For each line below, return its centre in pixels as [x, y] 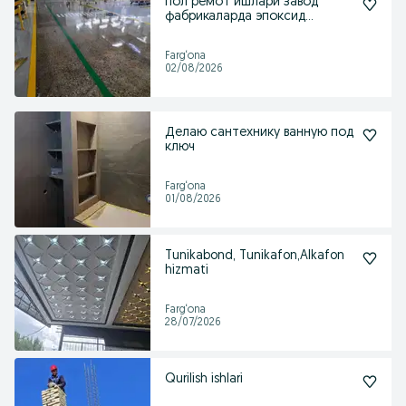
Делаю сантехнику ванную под [259, 133]
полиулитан [201, 31]
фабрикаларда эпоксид [210, 17]
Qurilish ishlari [204, 379]
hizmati [187, 271]
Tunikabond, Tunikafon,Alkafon [255, 256]
